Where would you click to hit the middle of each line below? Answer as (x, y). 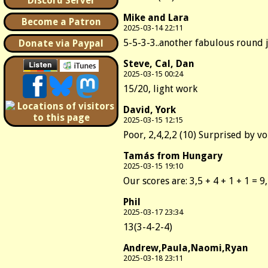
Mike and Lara (156, 17)
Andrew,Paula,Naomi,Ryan (186, 248)
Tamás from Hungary (173, 156)
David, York (150, 109)
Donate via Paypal (61, 43)
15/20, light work (160, 89)
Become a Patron (61, 22)
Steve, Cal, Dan (159, 63)
